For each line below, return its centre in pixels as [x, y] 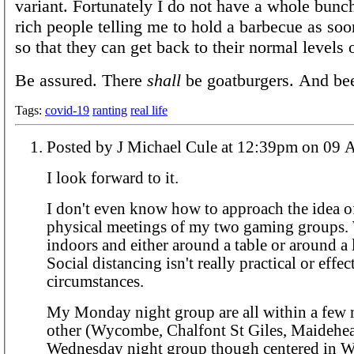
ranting [110, 110]
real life [149, 110]
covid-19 [67, 110]
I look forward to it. [113, 177]
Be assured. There [81, 80]
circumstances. [95, 281]
